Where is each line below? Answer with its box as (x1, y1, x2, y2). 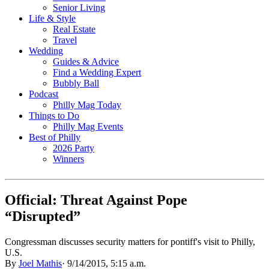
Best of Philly (29, 131, 80, 142)
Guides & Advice (53, 56, 119, 67)
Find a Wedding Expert (53, 67, 141, 77)
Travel (53, 34, 77, 45)
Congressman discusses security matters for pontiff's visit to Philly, (5, 236, 255, 247)
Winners (53, 153, 84, 164)
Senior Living (53, 2, 105, 13)
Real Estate (53, 23, 95, 34)
